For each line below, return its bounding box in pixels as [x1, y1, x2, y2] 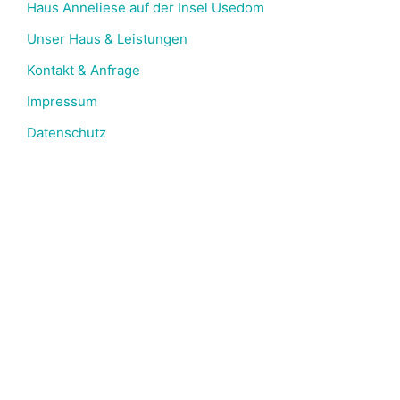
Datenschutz [27, 124, 106, 142]
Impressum [27, 93, 97, 111]
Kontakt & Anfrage [27, 62, 140, 79]
